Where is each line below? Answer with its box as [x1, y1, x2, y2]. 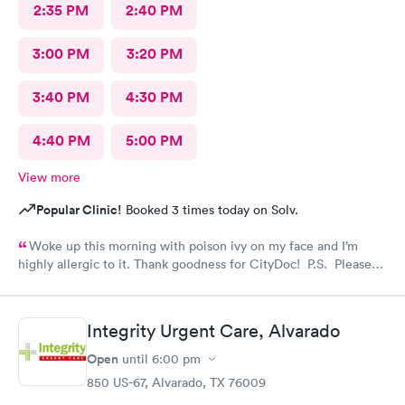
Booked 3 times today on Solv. [122, 201, 298, 218]
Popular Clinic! [36, 200, 122, 219]
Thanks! [18, 295, 61, 312]
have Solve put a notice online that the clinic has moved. [18, 273, 344, 290]
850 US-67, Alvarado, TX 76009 [87, 374, 266, 391]
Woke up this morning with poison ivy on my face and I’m [29, 237, 358, 254]
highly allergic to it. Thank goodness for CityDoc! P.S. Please [18, 255, 372, 272]
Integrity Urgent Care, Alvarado [87, 320, 340, 342]
